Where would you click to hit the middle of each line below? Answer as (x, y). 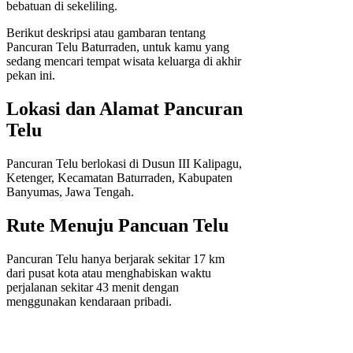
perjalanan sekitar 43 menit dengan (93, 287)
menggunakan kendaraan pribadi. (89, 301)
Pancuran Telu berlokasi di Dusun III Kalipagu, (124, 164)
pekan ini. (31, 76)
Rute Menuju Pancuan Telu (117, 225)
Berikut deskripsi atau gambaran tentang (106, 33)
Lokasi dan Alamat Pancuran (124, 109)
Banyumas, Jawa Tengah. (70, 192)
